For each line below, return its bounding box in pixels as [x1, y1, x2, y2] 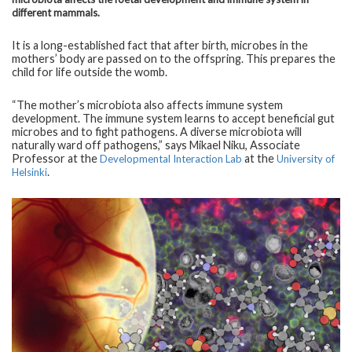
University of [277, 152, 335, 165]
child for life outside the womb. [12, 64, 167, 79]
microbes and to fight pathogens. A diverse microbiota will [12, 124, 302, 138]
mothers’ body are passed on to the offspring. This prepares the [12, 51, 335, 65]
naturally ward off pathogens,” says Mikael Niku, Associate [12, 137, 300, 152]
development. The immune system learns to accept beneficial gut [12, 111, 335, 125]
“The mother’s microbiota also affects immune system [12, 97, 283, 112]
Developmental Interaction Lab [100, 152, 242, 165]
